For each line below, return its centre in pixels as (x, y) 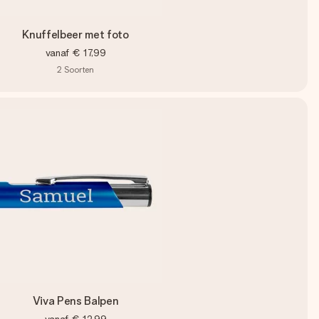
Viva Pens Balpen (75, 301)
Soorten (79, 69)
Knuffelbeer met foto (75, 35)
